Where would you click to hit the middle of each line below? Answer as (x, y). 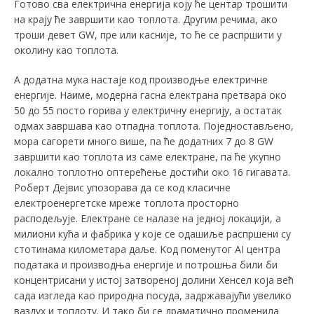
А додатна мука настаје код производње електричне (141, 80)
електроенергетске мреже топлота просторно (127, 203)
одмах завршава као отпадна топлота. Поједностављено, (154, 126)
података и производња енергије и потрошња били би (146, 265)
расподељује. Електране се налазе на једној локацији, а (148, 219)
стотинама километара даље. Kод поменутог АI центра (147, 250)
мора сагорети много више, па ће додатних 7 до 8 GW (144, 142)
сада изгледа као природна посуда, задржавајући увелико (153, 296)
